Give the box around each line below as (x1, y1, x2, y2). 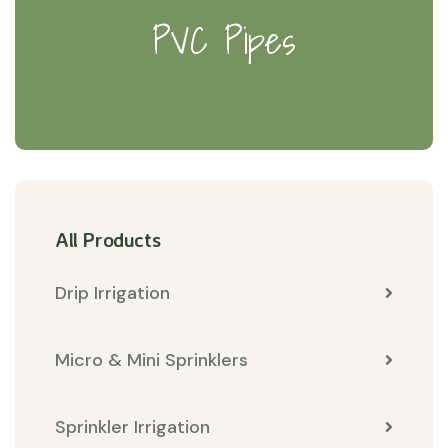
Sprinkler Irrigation (55, 414, 210, 439)
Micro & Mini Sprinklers (55, 347, 248, 372)
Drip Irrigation (55, 280, 170, 305)
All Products (55, 226, 161, 252)
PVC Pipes (152, 11, 296, 70)
